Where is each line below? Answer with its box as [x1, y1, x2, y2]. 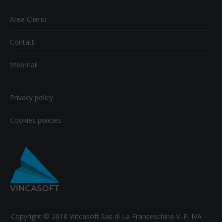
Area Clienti [10, 14, 46, 24]
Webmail [10, 60, 38, 70]
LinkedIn [166, 7, 192, 14]
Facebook [58, 7, 85, 14]
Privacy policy [10, 93, 53, 103]
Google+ [114, 7, 138, 14]
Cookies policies [10, 115, 61, 125]
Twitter [86, 6, 108, 14]
